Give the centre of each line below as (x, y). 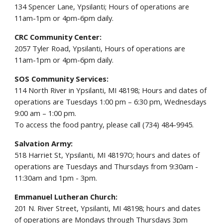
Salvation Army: (44, 143)
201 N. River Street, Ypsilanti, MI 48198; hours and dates (108, 208)
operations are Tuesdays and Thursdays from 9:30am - (107, 166)
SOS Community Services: (62, 79)
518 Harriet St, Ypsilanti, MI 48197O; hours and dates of (107, 155)
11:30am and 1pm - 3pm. (56, 178)
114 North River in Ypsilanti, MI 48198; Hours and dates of (111, 90)
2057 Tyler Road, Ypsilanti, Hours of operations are (100, 48)
